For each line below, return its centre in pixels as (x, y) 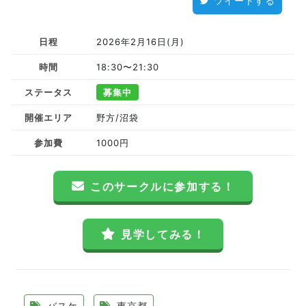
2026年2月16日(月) (141, 42)
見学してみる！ (163, 234)
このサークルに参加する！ (163, 186)
